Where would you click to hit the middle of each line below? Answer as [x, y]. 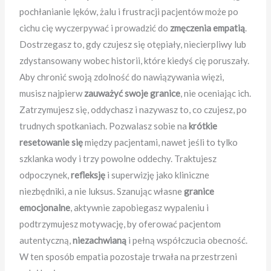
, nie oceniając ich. [216, 93]
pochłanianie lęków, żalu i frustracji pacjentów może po [129, 12]
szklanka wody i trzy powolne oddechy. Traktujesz [118, 159]
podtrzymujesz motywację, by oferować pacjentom [120, 224]
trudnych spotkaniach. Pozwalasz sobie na [104, 126]
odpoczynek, [45, 175]
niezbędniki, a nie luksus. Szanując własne [102, 191]
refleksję [88, 175]
